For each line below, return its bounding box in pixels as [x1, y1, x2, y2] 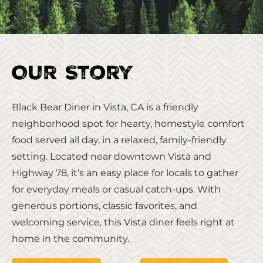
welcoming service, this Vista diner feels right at [12, 215, 235, 228]
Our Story [12, 60, 134, 91]
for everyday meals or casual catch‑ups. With [12, 183, 221, 195]
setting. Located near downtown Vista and [12, 150, 211, 163]
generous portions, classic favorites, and [12, 199, 197, 212]
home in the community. [12, 232, 129, 245]
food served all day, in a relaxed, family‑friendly [12, 133, 227, 146]
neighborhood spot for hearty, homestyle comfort [12, 117, 245, 130]
